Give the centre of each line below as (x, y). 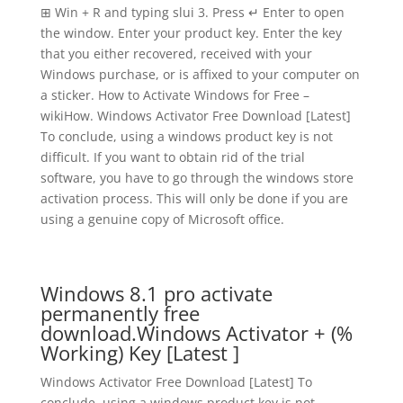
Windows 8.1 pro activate (156, 293)
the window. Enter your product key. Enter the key (191, 33)
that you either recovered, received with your (176, 54)
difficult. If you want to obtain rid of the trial (172, 157)
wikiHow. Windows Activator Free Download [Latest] (195, 116)
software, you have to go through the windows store (197, 178)
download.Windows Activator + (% (196, 333)
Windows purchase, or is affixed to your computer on (200, 74)
